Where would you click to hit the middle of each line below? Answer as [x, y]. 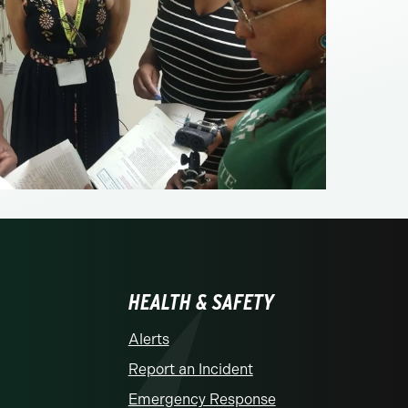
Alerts [148, 340]
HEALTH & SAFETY [201, 302]
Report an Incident [190, 370]
